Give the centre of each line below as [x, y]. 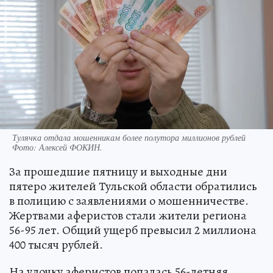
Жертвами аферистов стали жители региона [128, 215]
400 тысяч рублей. [56, 244]
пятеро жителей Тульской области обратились [133, 186]
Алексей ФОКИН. [71, 147]
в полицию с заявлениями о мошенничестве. [129, 200]
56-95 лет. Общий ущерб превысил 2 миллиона [133, 230]
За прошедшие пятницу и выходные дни [118, 171]
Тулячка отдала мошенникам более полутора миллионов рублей [129, 137]
